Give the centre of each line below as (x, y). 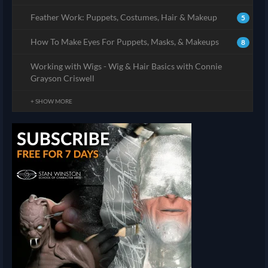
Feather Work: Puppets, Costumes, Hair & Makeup (124, 17)
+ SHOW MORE (51, 101)
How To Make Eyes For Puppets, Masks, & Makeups (125, 42)
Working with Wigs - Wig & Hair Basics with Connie (126, 66)
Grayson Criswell (63, 78)
